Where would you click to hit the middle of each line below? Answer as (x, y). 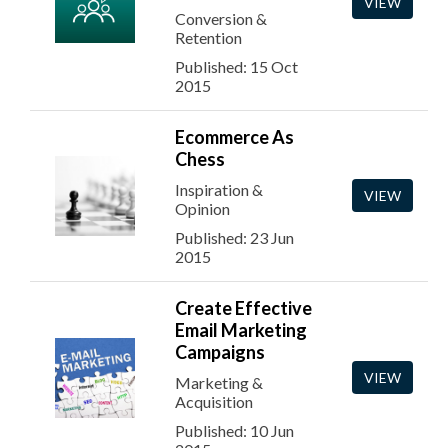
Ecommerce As (234, 137)
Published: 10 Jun (234, 430)
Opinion (202, 208)
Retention (208, 37)
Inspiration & (219, 189)
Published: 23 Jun (234, 237)
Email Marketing (241, 330)
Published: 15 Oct (236, 66)
